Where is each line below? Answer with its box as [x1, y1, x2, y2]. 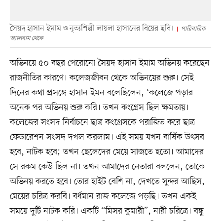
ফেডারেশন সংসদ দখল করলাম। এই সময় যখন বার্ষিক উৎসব [9, 131, 204, 143]
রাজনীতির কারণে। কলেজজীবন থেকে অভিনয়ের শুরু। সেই [9, 72, 194, 84]
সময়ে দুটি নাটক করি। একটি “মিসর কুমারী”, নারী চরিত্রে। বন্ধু [9, 205, 204, 217]
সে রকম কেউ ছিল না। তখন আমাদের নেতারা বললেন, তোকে [9, 160, 205, 173]
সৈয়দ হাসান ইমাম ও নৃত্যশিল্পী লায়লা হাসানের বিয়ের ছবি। [9, 23, 174, 34]
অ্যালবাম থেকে [9, 34, 43, 42]
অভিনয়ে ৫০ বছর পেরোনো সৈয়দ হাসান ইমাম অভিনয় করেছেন [9, 57, 210, 69]
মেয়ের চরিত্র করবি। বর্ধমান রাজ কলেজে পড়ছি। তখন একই [9, 190, 196, 202]
